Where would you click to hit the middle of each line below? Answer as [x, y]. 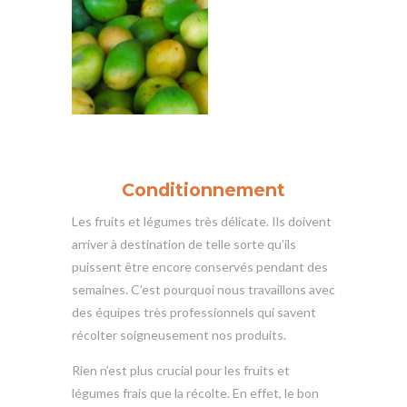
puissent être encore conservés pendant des [200, 266]
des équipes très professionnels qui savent [194, 312]
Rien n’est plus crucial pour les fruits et [181, 370]
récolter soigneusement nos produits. [179, 334]
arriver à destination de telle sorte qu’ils [184, 243]
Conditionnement [203, 189]
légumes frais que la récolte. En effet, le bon [195, 392]
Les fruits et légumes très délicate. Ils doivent [202, 221]
